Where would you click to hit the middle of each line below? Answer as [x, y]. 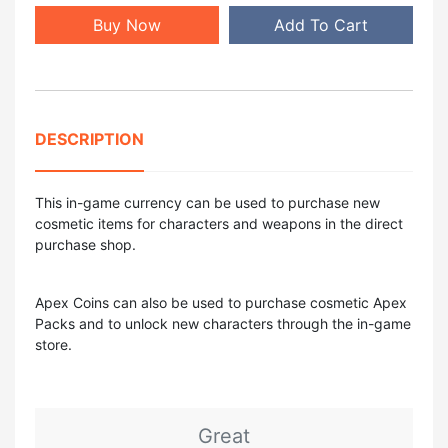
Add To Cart [321, 24]
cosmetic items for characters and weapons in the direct [219, 223]
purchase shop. [85, 244]
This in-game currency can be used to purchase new [207, 202]
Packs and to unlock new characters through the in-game [223, 323]
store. [53, 344]
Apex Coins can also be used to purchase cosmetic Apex [221, 302]
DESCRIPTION [89, 138]
